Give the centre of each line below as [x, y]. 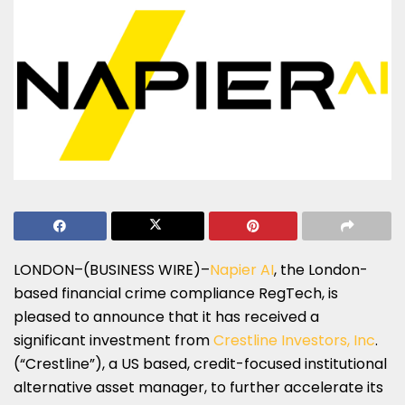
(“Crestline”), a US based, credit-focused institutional [200, 363]
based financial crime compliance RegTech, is [176, 293]
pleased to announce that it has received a [166, 316]
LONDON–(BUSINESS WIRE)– [112, 269]
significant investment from [113, 340]
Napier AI [242, 269]
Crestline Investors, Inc [294, 340]
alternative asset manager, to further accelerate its [198, 387]
